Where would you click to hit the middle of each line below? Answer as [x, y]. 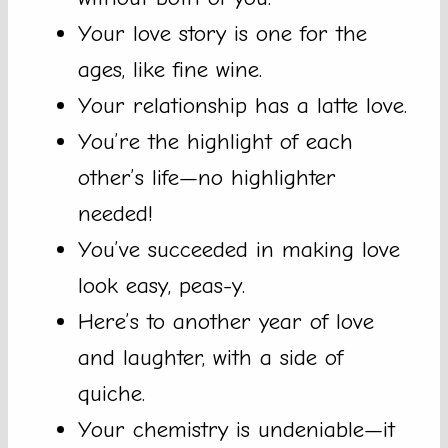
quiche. [111, 394]
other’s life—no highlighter [207, 178]
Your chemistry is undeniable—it [236, 430]
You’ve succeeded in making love [239, 250]
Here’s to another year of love [226, 322]
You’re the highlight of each [215, 142]
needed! [115, 214]
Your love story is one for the [222, 34]
